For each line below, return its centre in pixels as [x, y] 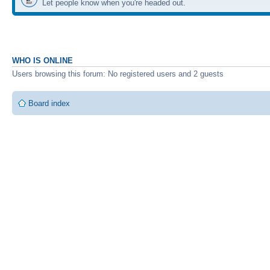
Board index [49, 103]
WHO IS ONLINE [42, 61]
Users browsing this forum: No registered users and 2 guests [118, 74]
